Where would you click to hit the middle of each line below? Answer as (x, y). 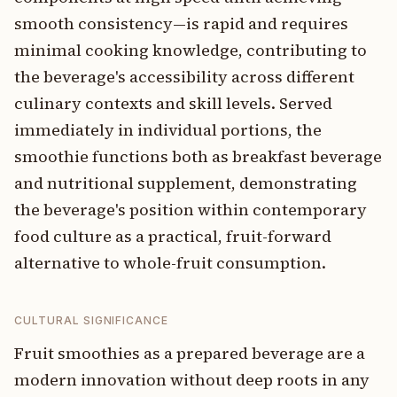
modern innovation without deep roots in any (192, 380)
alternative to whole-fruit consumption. (170, 263)
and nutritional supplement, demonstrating (186, 183)
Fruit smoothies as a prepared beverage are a (190, 353)
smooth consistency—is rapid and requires (181, 23)
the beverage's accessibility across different (184, 77)
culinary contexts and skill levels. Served (173, 103)
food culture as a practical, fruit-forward (173, 236)
